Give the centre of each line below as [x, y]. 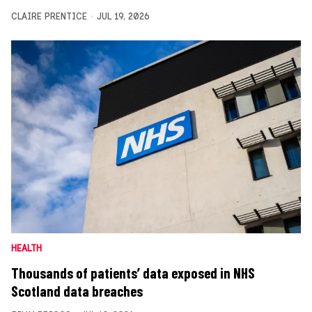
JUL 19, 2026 [123, 16]
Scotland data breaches [77, 291]
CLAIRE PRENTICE [49, 16]
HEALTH [26, 248]
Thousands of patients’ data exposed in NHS [133, 273]
